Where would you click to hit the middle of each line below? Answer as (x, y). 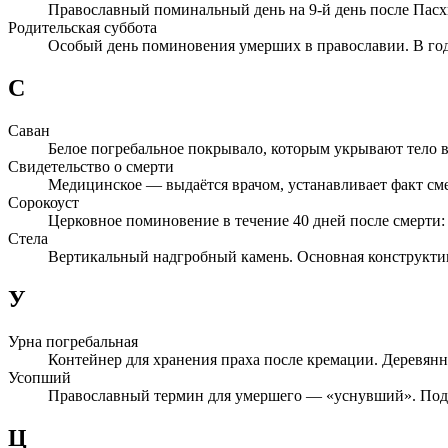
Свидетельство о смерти (91, 167)
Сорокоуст (43, 203)
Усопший (39, 377)
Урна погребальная (73, 341)
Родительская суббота (82, 28)
